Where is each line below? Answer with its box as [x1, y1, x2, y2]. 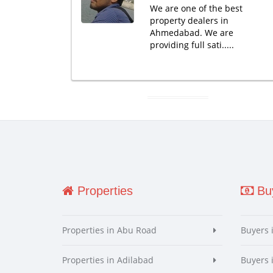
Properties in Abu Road [62, 224, 157, 236]
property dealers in [149, 15, 229, 26]
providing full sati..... [149, 39, 234, 51]
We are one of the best [149, 2, 243, 14]
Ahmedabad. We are [149, 27, 233, 38]
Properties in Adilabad [62, 254, 154, 266]
